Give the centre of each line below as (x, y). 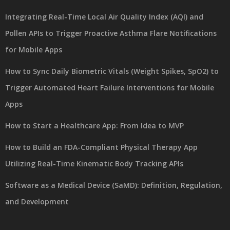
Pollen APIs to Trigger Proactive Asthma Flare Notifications (111, 33)
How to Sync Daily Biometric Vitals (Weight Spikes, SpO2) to (112, 71)
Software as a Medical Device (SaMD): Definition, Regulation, (114, 185)
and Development (37, 201)
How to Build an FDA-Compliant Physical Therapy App (101, 147)
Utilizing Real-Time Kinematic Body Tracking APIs (94, 163)
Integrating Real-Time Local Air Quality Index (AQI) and (104, 16)
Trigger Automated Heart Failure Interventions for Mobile (110, 87)
